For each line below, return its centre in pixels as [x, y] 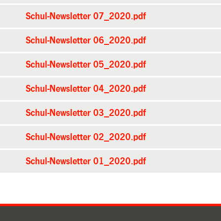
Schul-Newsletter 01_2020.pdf [86, 161]
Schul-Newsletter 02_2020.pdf [86, 137]
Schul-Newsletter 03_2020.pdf [86, 113]
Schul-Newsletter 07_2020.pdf [86, 16]
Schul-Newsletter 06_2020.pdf [86, 40]
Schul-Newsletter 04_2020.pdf [86, 89]
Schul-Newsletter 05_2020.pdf [86, 64]
